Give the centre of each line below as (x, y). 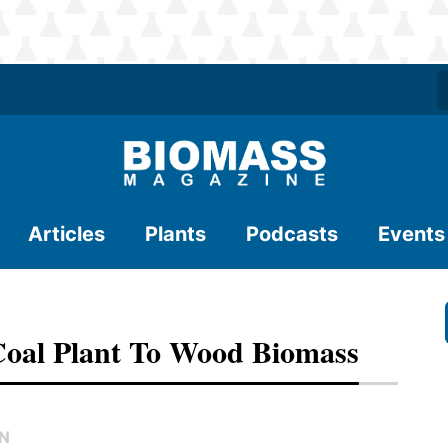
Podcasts (292, 234)
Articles (66, 234)
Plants (175, 234)
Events (411, 234)
